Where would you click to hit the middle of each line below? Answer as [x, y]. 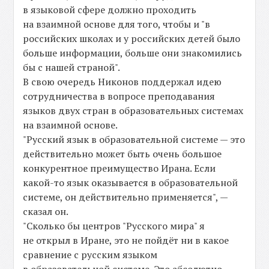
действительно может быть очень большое [122, 154]
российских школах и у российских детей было [132, 38]
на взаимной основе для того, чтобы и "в [117, 24]
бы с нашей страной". [72, 67]
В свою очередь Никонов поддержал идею [122, 82]
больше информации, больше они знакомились [133, 53]
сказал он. [46, 211]
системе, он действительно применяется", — [125, 197]
